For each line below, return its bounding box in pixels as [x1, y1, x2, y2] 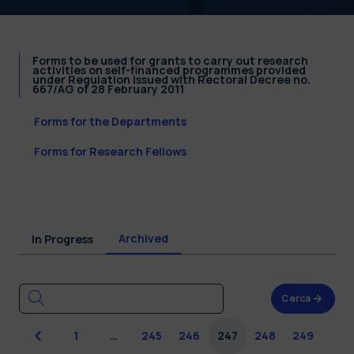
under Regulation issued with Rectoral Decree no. [32, 71, 311, 87]
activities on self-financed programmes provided [32, 62, 306, 77]
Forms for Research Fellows [34, 143, 186, 159]
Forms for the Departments [34, 113, 186, 129]
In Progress [32, 231, 93, 247]
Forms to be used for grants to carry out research [32, 52, 308, 68]
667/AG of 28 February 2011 [32, 81, 184, 96]
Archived [119, 230, 168, 246]
